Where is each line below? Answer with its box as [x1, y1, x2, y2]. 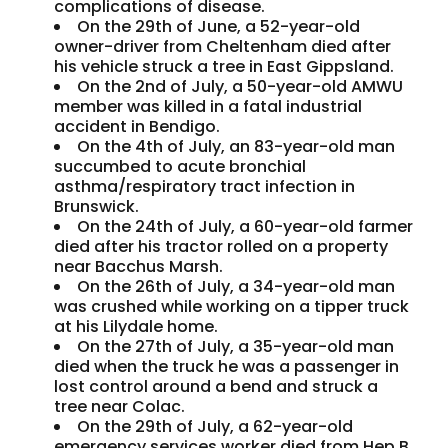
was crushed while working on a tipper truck [54, 295, 410, 319]
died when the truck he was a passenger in [54, 355, 400, 379]
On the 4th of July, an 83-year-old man [77, 135, 396, 159]
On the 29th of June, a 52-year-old [77, 15, 361, 39]
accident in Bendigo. [54, 115, 221, 139]
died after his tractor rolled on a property [54, 235, 389, 259]
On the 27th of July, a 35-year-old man [77, 335, 395, 359]
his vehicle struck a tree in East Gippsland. [54, 55, 395, 79]
